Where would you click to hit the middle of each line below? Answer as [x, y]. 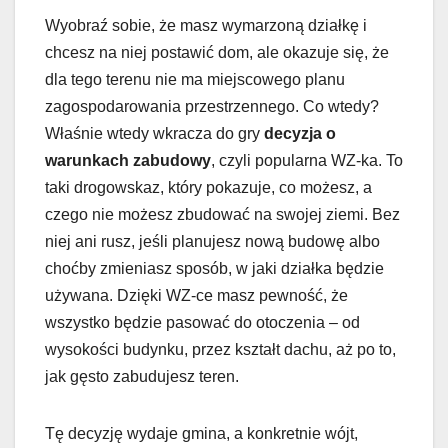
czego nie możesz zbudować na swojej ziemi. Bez [222, 214]
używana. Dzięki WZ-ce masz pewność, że [196, 295]
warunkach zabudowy [128, 160]
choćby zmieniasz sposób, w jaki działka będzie [214, 268]
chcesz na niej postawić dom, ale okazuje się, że [217, 52]
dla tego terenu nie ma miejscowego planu [195, 79]
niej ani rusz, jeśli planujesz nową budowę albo [212, 241]
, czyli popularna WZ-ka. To [307, 160]
